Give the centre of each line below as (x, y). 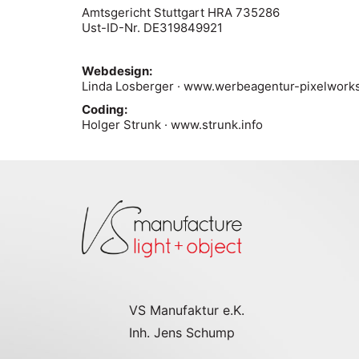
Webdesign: (117, 71)
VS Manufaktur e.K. (186, 310)
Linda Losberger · (133, 86)
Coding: (105, 109)
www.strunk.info (217, 124)
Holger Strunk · (126, 124)
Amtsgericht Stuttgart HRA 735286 (181, 12)
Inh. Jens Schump (182, 332)
